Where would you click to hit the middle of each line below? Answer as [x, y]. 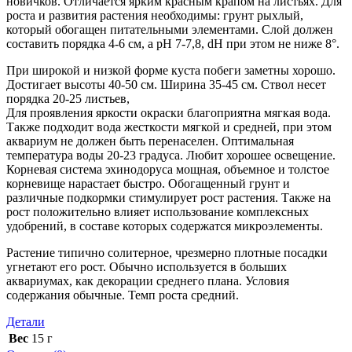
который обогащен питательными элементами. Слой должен [170, 29]
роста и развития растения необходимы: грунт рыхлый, [155, 15]
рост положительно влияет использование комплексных [158, 211]
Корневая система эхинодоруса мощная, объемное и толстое [168, 169]
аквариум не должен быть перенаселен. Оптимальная [150, 141]
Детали [26, 321]
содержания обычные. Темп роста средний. [123, 295]
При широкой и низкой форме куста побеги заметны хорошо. [171, 70]
